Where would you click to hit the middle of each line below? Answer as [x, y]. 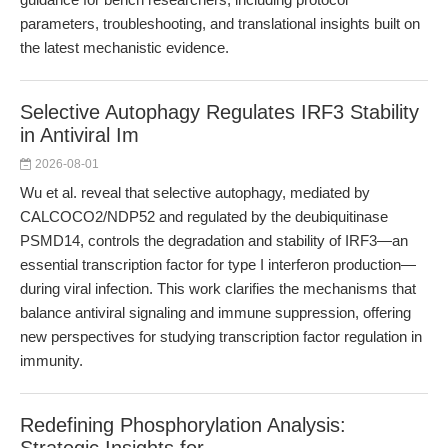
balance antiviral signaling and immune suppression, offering [215, 312]
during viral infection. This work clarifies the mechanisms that [218, 288]
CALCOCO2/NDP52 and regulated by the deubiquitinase [204, 216]
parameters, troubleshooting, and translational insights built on [220, 23]
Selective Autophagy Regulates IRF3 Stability [219, 112]
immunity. [51, 360]
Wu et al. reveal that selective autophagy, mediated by [195, 192]
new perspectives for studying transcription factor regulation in [221, 336]
